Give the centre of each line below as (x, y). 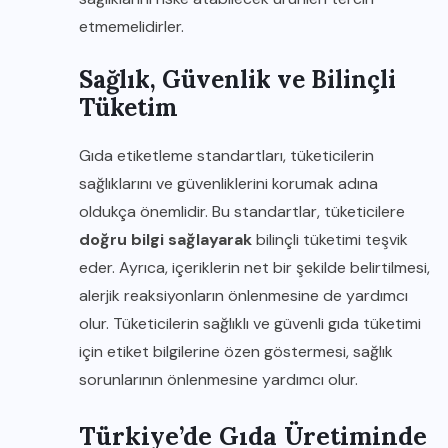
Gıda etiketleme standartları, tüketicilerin (226, 155)
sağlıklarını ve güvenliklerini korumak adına (228, 183)
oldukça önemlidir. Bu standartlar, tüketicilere (242, 211)
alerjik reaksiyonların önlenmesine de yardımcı (243, 295)
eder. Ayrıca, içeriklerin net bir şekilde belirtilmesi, (254, 267)
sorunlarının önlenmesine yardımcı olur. (218, 379)
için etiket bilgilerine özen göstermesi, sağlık (236, 351)
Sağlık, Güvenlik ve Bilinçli (237, 79)
